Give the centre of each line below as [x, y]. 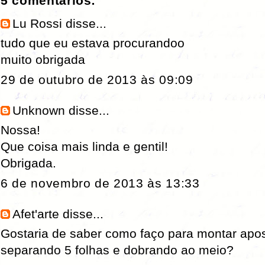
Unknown [39, 111]
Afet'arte [36, 214]
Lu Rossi [37, 24]
